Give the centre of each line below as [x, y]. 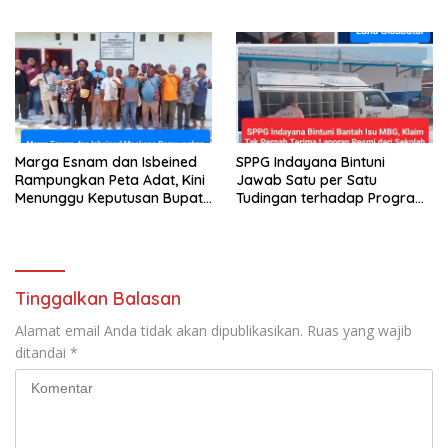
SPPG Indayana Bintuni [310, 162]
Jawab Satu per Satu [306, 180]
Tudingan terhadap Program [332, 198]
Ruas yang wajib [359, 330]
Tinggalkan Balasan [98, 298]
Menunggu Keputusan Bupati [110, 198]
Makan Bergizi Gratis [305, 216]
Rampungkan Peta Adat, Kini [110, 180]
